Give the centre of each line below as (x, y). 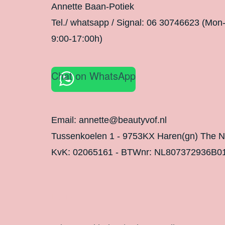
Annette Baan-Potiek (93, 6)
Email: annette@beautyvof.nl (109, 120)
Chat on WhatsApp (93, 75)
